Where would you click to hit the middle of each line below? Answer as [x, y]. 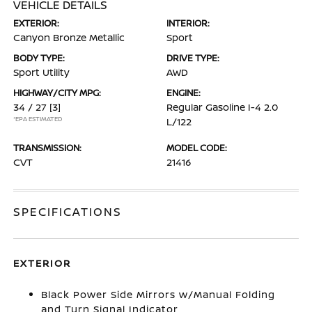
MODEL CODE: [197, 148]
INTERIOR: [188, 23]
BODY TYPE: [39, 58]
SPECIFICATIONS [68, 212]
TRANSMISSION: [48, 148]
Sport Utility [42, 72]
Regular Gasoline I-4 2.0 [222, 107]
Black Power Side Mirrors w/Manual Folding [158, 294]
